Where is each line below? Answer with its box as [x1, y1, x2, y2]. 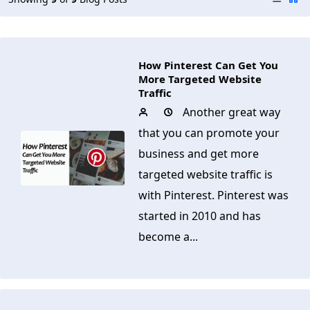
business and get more [138, 146, 259, 161]
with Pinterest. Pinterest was [138, 188, 289, 203]
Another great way [183, 104, 280, 120]
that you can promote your [138, 125, 280, 140]
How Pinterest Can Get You [138, 58, 278, 72]
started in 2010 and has [138, 208, 261, 224]
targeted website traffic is [138, 167, 273, 182]
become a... [138, 229, 198, 244]
